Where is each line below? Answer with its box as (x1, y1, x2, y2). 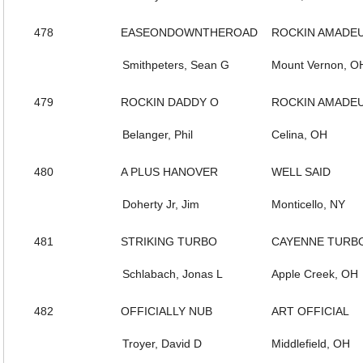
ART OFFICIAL (271, 305, 349, 318)
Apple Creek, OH (271, 267, 358, 280)
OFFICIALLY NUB (121, 305, 212, 318)
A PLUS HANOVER (121, 165, 218, 178)
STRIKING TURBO (121, 235, 217, 248)
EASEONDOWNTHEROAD (121, 26, 258, 39)
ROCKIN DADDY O (121, 96, 219, 109)
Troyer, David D (122, 337, 202, 350)
